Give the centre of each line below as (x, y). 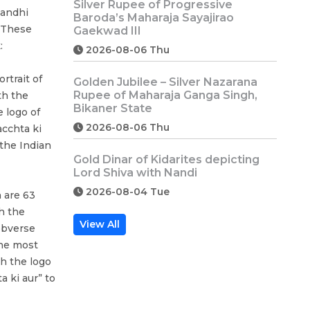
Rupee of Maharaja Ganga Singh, (165, 95)
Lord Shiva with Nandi (135, 172)
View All (100, 224)
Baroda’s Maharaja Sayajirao (154, 17)
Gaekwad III (107, 30)
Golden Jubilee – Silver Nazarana (165, 82)
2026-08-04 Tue (126, 191)
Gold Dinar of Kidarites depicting (166, 159)
